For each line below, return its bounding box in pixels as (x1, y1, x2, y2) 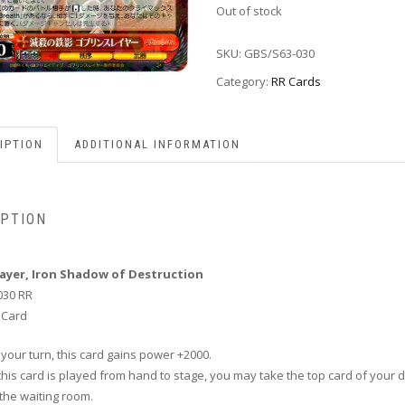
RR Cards (271, 72, 321, 89)
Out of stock (216, 3, 282, 20)
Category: (216, 72, 271, 89)
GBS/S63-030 (244, 45, 315, 62)
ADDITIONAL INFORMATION (74, 137, 240, 151)
